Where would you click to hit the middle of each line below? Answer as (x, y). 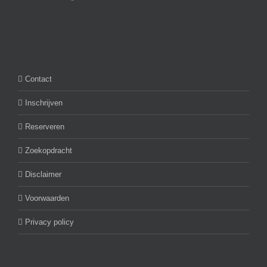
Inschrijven (44, 103)
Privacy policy (49, 222)
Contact (38, 79)
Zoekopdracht (49, 151)
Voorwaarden (47, 198)
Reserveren (45, 127)
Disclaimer (43, 175)
